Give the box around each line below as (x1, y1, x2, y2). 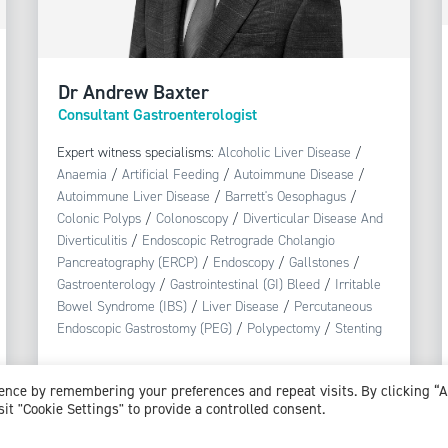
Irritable (334, 274, 381, 294)
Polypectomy (246, 318, 320, 338)
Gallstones (288, 252, 349, 272)
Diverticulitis (56, 230, 127, 250)
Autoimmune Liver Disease (56, 186, 210, 206)
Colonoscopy (155, 208, 228, 228)
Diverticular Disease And (242, 208, 383, 228)
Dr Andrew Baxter (57, 78, 209, 105)
